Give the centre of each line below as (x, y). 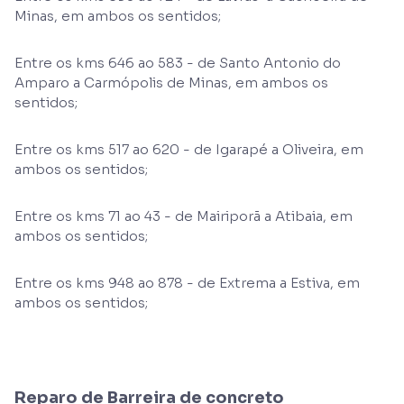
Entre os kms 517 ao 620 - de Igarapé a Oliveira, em (189, 149)
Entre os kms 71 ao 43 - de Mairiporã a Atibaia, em (184, 216)
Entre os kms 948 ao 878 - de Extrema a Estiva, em (187, 283)
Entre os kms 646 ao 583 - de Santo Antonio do (178, 63)
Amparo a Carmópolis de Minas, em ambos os (171, 83)
